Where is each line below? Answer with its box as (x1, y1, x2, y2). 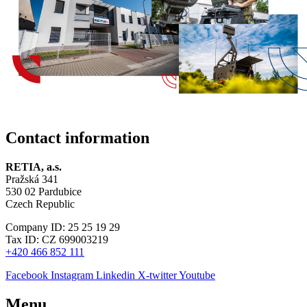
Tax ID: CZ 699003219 (5, 233, 108, 245)
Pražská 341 (5, 173, 58, 185)
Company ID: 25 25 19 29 (5, 221, 120, 233)
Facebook (5, 269, 48, 281)
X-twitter (138, 269, 177, 281)
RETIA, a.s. (5, 160, 62, 173)
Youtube (179, 269, 215, 281)
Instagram (51, 269, 93, 281)
